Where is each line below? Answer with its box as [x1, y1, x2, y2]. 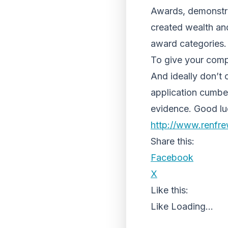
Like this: [151, 185, 188, 195]
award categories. [151, 38, 226, 49]
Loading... [171, 201, 213, 212]
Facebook [151, 152, 193, 163]
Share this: [151, 136, 194, 147]
